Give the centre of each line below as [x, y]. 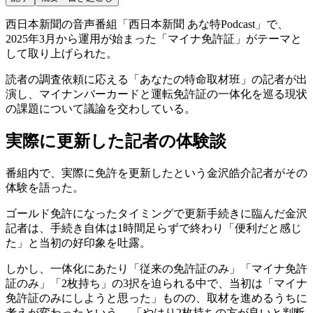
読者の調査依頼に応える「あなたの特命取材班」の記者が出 [156, 79]
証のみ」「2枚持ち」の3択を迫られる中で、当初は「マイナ [156, 284]
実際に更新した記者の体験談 [116, 141]
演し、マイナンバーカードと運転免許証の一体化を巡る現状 [156, 94]
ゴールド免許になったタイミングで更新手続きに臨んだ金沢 [156, 214]
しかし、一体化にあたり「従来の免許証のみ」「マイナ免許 [156, 269]
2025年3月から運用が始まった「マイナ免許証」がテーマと [154, 38]
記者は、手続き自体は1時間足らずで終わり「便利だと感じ [154, 228]
